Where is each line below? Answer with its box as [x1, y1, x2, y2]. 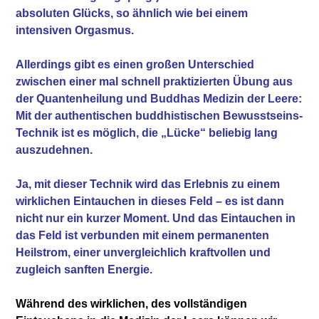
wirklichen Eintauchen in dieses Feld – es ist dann [16, 194, 285, 207]
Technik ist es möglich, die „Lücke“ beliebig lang [16, 126, 278, 139]
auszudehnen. [16, 143, 93, 156]
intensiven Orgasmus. [16, 23, 135, 36]
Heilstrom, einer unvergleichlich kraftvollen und [16, 246, 271, 258]
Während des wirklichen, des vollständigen [16, 297, 248, 310]
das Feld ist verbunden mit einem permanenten [16, 229, 270, 241]
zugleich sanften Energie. [16, 263, 153, 276]
